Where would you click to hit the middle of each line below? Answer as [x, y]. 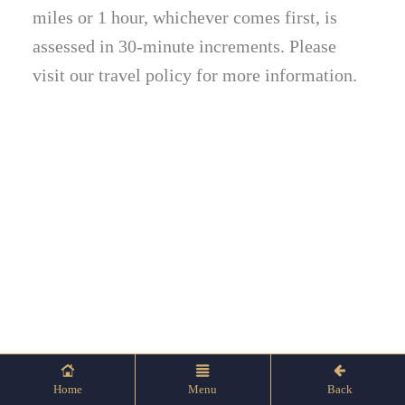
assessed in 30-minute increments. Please [185, 47]
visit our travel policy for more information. [195, 75]
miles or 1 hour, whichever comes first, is [185, 18]
